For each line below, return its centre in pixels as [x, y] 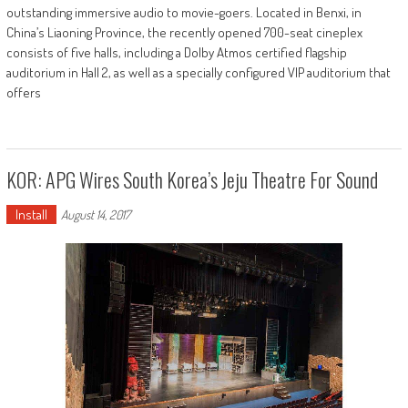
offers [23, 93]
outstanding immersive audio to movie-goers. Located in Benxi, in [184, 13]
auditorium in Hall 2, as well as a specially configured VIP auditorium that [198, 73]
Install [31, 215]
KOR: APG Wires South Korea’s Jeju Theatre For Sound [192, 180]
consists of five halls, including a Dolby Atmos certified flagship [176, 53]
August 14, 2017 [95, 215]
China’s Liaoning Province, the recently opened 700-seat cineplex [184, 33]
